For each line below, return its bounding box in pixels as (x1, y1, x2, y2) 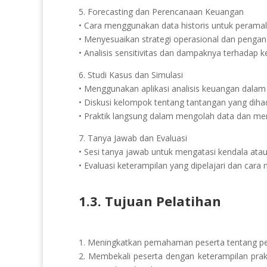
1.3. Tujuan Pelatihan (79, 191, 221, 210)
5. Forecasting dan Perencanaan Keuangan (79, 5, 244, 17)
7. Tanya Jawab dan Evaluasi (79, 132, 187, 144)
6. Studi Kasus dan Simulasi (79, 69, 183, 80)
